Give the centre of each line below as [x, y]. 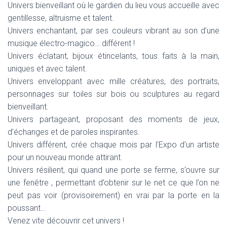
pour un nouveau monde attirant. [65, 157]
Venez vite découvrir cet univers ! [66, 221]
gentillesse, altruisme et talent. [61, 18]
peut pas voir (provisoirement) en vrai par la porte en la [113, 195]
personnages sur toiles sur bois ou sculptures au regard [113, 94]
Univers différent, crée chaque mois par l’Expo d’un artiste [113, 145]
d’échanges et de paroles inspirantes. [74, 132]
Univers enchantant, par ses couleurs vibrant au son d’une [113, 31]
